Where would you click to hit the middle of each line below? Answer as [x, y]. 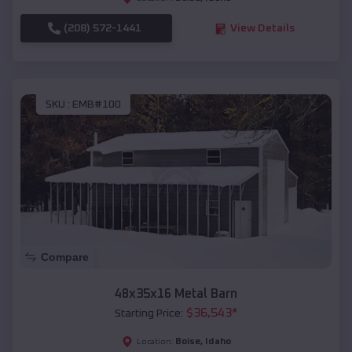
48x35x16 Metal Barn [176, 294]
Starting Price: [148, 314]
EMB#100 [97, 104]
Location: [155, 342]
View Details [262, 29]
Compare [65, 257]
